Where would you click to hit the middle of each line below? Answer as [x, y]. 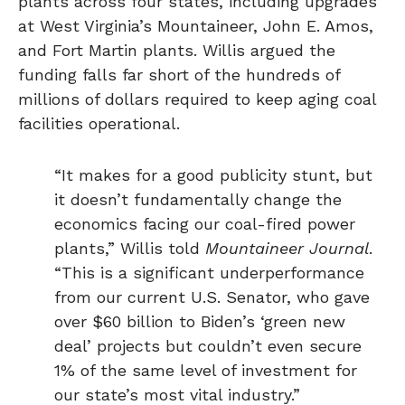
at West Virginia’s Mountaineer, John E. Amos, [196, 26]
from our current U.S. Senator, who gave [212, 297]
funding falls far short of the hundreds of [179, 75]
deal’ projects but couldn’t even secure [208, 346]
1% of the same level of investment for [206, 370]
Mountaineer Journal [287, 248]
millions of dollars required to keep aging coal [197, 99]
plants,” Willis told [130, 248]
